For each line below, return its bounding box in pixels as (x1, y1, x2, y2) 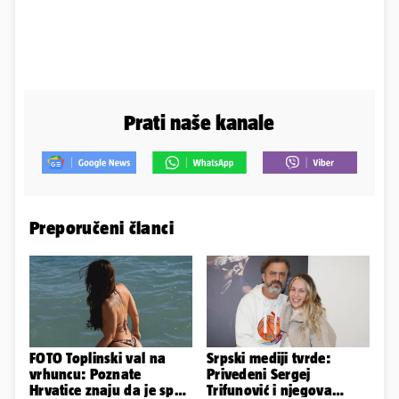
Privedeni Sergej (207, 366, 311, 383)
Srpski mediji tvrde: (207, 350, 330, 367)
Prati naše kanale (124, 110, 275, 134)
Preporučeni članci (29, 217, 175, 239)
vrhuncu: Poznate (29, 366, 142, 383)
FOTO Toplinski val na (29, 350, 167, 367)
